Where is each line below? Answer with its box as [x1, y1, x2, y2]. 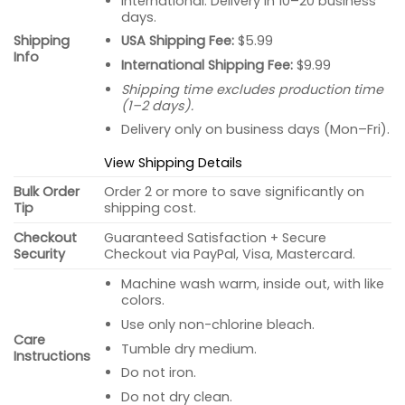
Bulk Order [14, 183, 80, 202]
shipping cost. [104, 199, 197, 218]
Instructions [14, 347, 90, 366]
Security [14, 245, 65, 264]
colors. [120, 291, 165, 310]
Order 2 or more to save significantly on [104, 183, 365, 202]
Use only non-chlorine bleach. [120, 316, 315, 334]
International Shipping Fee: [120, 55, 293, 74]
